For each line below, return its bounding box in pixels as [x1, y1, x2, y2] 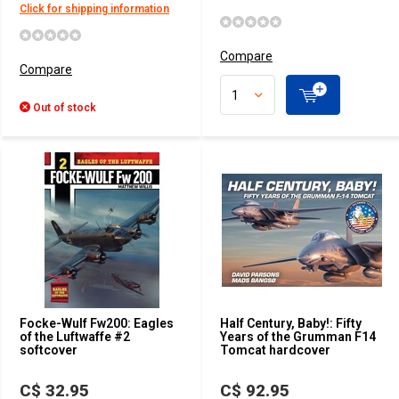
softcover [20, 343, 77, 357]
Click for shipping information [20, 3, 169, 15]
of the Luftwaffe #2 [20, 330, 130, 344]
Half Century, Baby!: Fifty [220, 316, 362, 330]
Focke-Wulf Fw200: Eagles [20, 316, 174, 330]
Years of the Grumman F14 [220, 330, 376, 344]
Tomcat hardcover [220, 343, 330, 357]
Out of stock [30, 102, 96, 114]
